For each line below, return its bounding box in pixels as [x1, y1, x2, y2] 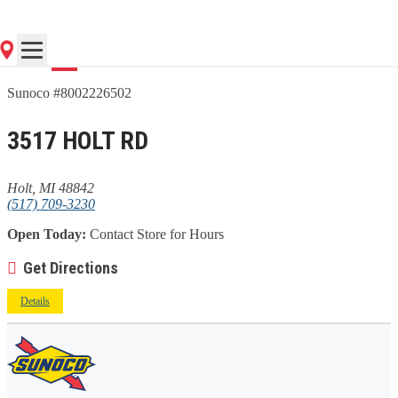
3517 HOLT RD [7, 125, 148, 155]
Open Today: [7, 226, 86, 242]
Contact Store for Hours [86, 226, 224, 242]
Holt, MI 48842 [7, 179, 94, 195]
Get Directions [23, 258, 118, 277]
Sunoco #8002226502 [7, 84, 131, 100]
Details [20, 294, 50, 307]
